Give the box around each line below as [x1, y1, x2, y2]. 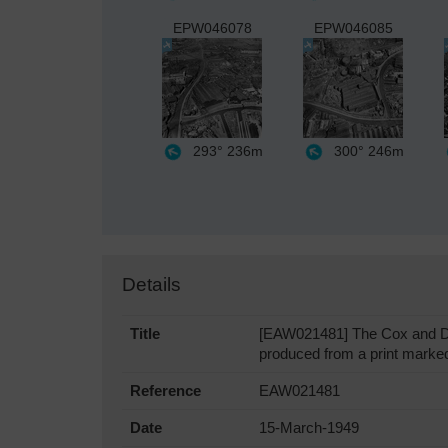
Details [122, 273, 181, 295]
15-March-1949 [259, 419, 359, 436]
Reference [130, 382, 201, 399]
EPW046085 [314, 19, 393, 36]
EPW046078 [173, 19, 252, 36]
